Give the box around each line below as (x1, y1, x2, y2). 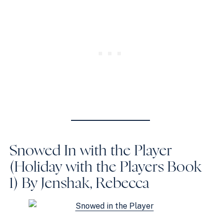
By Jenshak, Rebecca (18, 176, 150, 191)
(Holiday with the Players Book (9, 159, 202, 175)
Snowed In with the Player (9, 143, 173, 158)
